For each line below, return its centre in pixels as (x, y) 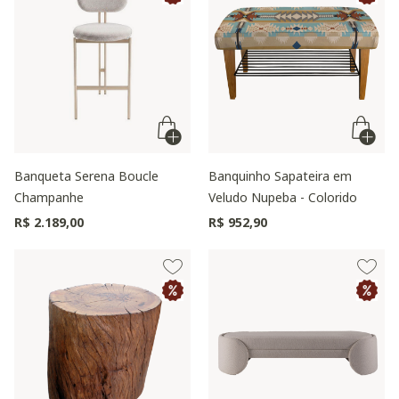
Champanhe (49, 197)
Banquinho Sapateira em (280, 176)
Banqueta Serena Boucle (86, 176)
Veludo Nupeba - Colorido (283, 197)
